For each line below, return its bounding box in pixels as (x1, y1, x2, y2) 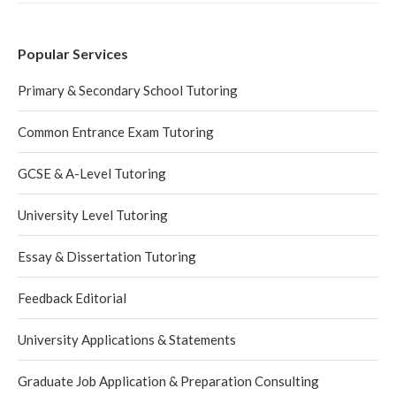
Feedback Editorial (18, 290, 126, 306)
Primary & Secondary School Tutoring (18, 82, 238, 98)
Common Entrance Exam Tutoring (18, 124, 214, 140)
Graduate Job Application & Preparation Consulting (18, 373, 319, 389)
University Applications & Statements (18, 331, 236, 347)
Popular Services (18, 45, 128, 62)
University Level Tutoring (18, 207, 168, 223)
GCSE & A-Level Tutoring (18, 165, 166, 181)
